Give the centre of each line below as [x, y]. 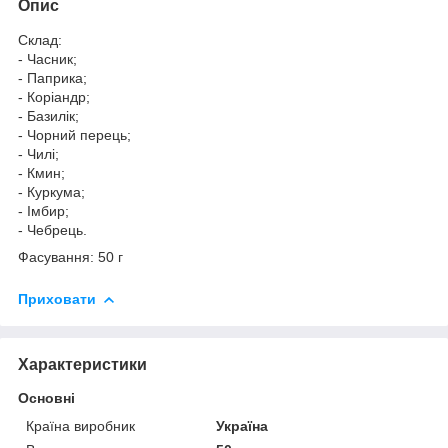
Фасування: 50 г [70, 256]
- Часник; [49, 58]
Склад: [42, 39]
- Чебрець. [54, 229]
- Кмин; [43, 172]
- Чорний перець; [76, 134]
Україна [242, 425]
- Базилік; [50, 115]
